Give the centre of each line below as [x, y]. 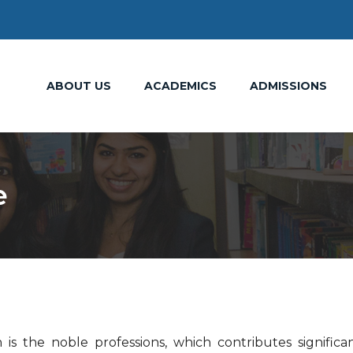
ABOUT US [78, 85]
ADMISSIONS [288, 85]
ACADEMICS [180, 85]
